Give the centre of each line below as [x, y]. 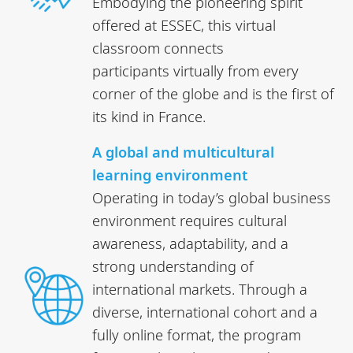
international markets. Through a [200, 288]
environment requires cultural [190, 220]
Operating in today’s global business [212, 197]
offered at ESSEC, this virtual [184, 24]
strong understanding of [173, 266]
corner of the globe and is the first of [214, 93]
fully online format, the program [197, 334]
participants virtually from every [196, 70]
